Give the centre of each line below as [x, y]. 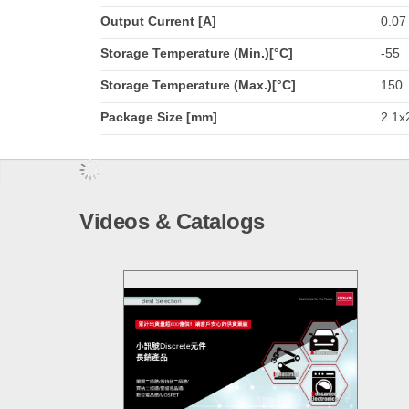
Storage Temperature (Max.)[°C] [199, 84]
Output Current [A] [159, 21]
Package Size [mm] [159, 116]
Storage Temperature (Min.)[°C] [197, 52]
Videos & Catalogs [172, 221]
